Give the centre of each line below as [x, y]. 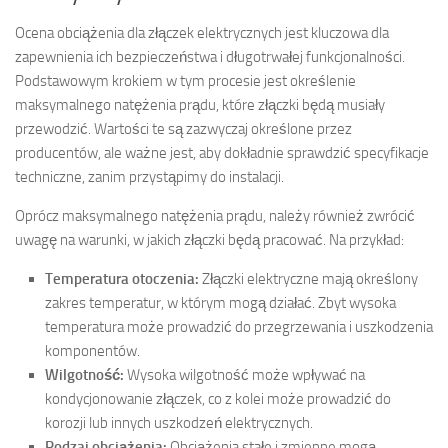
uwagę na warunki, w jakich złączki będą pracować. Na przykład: [209, 239]
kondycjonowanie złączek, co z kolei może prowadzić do [218, 398]
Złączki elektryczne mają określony [308, 278]
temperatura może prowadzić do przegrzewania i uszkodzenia [239, 326]
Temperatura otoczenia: [122, 278]
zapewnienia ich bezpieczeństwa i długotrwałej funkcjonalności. [210, 56]
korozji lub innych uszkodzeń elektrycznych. [179, 422]
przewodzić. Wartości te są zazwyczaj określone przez [183, 128]
